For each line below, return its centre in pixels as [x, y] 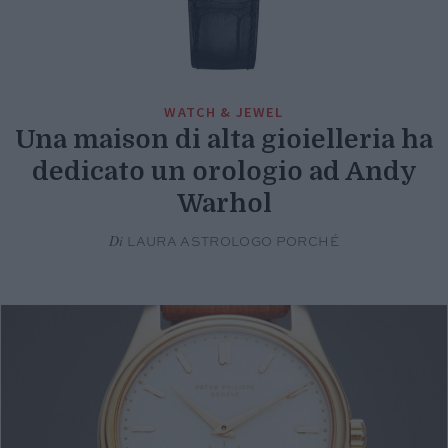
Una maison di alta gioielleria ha [224, 139]
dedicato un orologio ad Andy [224, 171]
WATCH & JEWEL [224, 111]
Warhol [224, 203]
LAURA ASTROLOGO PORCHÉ [231, 242]
